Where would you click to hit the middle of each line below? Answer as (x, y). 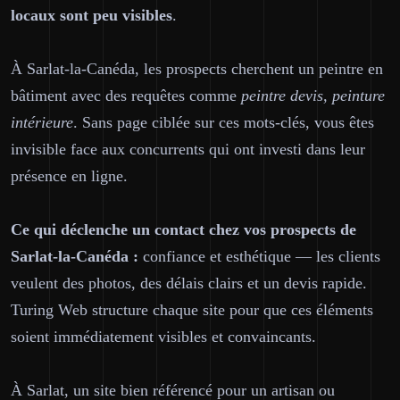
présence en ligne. (69, 176)
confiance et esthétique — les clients (259, 256)
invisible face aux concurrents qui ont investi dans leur (188, 149)
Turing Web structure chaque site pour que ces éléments (192, 310)
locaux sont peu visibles (92, 15)
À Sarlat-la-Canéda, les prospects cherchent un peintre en (197, 69)
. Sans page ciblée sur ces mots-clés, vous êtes (224, 122)
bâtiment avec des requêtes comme (126, 96)
